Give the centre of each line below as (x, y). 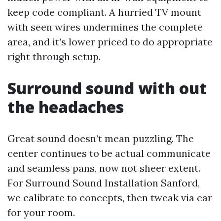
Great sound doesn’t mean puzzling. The (101, 138)
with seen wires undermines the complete (105, 27)
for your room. (41, 212)
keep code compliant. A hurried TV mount (104, 12)
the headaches (66, 107)
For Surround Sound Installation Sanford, (104, 183)
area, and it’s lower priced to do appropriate (110, 42)
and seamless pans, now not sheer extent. (104, 168)
